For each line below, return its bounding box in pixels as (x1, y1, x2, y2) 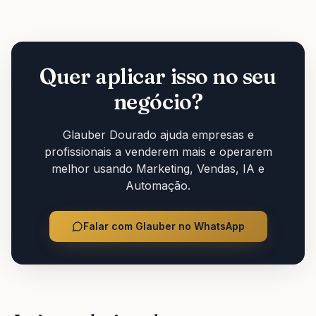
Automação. (126, 178, 190, 193)
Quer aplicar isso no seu (39, 63, 276, 90)
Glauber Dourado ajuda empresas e (62, 127, 254, 142)
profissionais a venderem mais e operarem (44, 144, 272, 159)
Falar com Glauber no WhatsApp (83, 219, 245, 232)
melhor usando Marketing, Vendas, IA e (51, 161, 265, 176)
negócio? (113, 88, 203, 115)
